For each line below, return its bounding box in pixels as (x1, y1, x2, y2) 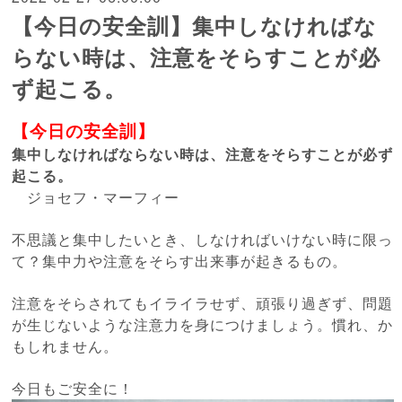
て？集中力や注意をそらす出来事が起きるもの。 (12, 249, 348, 271)
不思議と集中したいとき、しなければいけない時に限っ (12, 228, 394, 249)
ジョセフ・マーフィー (12, 186, 180, 207)
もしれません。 (12, 335, 119, 356)
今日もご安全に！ (12, 377, 135, 398)
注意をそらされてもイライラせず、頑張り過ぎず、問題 (12, 292, 394, 313)
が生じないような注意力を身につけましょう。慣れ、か (12, 313, 394, 335)
